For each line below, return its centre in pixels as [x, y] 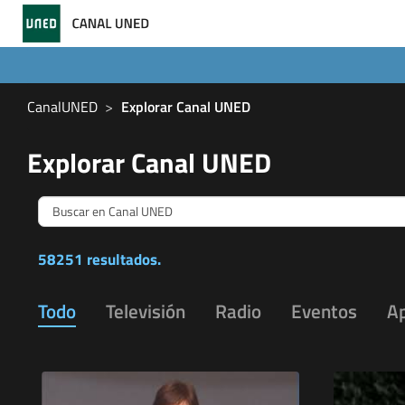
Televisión [146, 311]
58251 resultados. [99, 259]
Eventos [324, 311]
